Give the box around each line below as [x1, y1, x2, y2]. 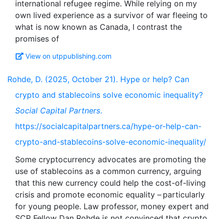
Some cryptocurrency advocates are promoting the [15, 154, 206, 164]
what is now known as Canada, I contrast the [15, 22, 182, 32]
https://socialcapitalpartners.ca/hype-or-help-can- [15, 121, 201, 131]
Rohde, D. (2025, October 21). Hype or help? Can [7, 74, 189, 84]
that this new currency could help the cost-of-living [15, 178, 206, 188]
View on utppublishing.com [25, 52, 111, 60]
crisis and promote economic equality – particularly [15, 190, 205, 199]
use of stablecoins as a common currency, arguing [15, 166, 201, 176]
